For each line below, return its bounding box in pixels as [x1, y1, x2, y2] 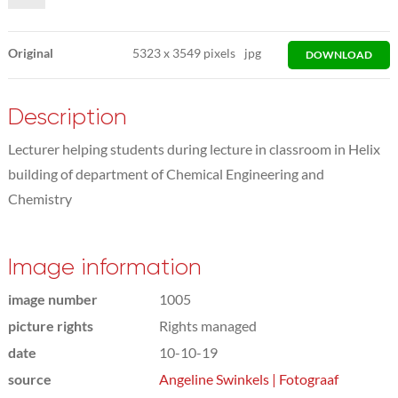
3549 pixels [170, 44, 236, 60]
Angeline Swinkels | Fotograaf [158, 370, 338, 387]
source [7, 370, 52, 387]
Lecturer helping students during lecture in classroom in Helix [7, 139, 380, 157]
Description [7, 103, 127, 130]
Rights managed [158, 316, 257, 334]
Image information [7, 253, 202, 280]
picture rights [7, 316, 93, 334]
